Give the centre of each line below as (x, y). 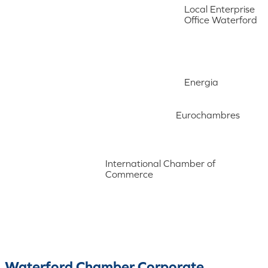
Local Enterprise (220, 9)
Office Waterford (221, 19)
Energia (201, 82)
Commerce (129, 174)
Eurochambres (208, 115)
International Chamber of (160, 163)
